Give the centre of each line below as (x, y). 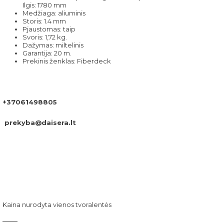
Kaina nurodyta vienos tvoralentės (57, 204)
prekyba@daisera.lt (39, 122)
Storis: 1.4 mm (44, 21)
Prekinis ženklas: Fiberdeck (67, 61)
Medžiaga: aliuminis (54, 13)
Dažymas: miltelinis (53, 45)
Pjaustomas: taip (49, 29)
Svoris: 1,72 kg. (45, 37)
